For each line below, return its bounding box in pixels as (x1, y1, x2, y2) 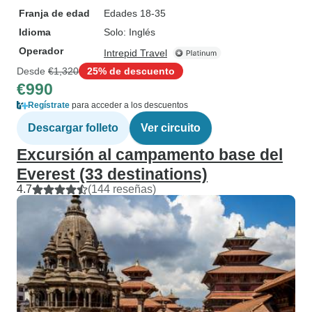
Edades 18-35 (104, 8, 166, 19)
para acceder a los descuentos (70, 100, 188, 110)
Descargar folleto (28, 122, 118, 134)
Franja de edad (19, 8, 90, 19)
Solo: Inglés (104, 26, 155, 38)
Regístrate (28, 100, 70, 110)
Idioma (19, 26, 51, 38)
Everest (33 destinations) (17, 165, 208, 183)
